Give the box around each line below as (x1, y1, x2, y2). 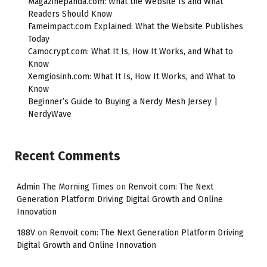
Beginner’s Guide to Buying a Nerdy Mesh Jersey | (28, 96, 218, 107)
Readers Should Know (28, 8, 112, 19)
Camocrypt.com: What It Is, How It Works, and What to (28, 46, 233, 57)
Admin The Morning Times (17, 182, 114, 193)
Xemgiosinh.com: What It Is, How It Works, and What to (28, 71, 235, 82)
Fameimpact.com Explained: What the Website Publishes (28, 21, 243, 32)
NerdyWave (28, 108, 72, 119)
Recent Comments (15, 148, 120, 164)
